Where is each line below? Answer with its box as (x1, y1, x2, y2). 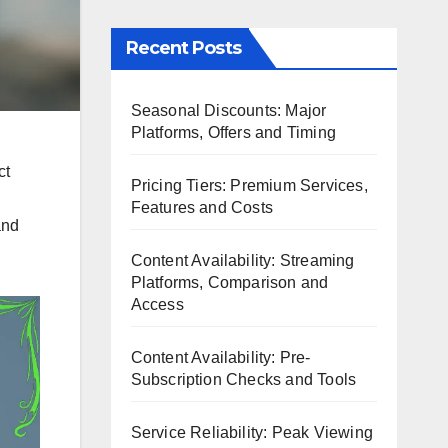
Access (130, 296, 184, 313)
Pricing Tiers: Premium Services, (130, 177, 368, 194)
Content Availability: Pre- (130, 349, 311, 366)
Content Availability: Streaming (130, 252, 355, 269)
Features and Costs (130, 199, 274, 216)
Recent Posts (125, 37, 241, 59)
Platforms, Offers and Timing (130, 124, 337, 141)
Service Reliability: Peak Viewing (130, 424, 374, 441)
